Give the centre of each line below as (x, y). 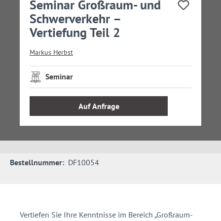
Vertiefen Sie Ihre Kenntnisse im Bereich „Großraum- (106, 215)
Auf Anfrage (99, 106)
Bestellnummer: (37, 163)
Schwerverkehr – (75, 19)
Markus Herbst (51, 53)
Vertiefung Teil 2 (75, 33)
